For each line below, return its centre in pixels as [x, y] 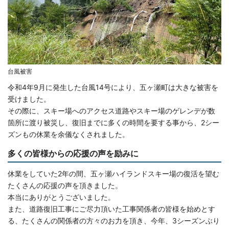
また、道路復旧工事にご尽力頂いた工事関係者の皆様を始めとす [111, 209]
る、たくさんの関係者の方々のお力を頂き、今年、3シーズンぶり [114, 221]
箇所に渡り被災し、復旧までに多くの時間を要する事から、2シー [113, 123]
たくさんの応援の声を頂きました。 [65, 186]
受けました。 [29, 99]
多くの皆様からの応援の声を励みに [73, 154]
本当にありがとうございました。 [61, 197]
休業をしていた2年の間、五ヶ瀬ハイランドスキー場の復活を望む [113, 174]
